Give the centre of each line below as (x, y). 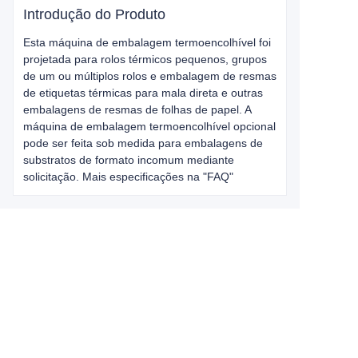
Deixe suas (91, 302)
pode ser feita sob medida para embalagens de (143, 143)
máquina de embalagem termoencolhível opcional (149, 126)
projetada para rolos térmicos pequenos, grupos (145, 59)
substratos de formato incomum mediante (129, 160)
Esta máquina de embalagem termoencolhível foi (147, 42)
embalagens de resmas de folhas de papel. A (137, 109)
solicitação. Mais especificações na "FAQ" (128, 177)
